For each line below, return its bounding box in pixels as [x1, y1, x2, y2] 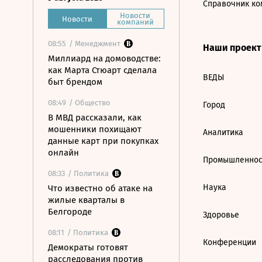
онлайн [48, 147, 79, 158]
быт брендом [48, 77, 102, 87]
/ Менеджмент [69, 39, 120, 48]
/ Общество [69, 98, 111, 107]
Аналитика [203, 127, 243, 137]
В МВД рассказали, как [48, 112, 142, 123]
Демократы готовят [48, 242, 128, 253]
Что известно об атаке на [48, 183, 153, 194]
